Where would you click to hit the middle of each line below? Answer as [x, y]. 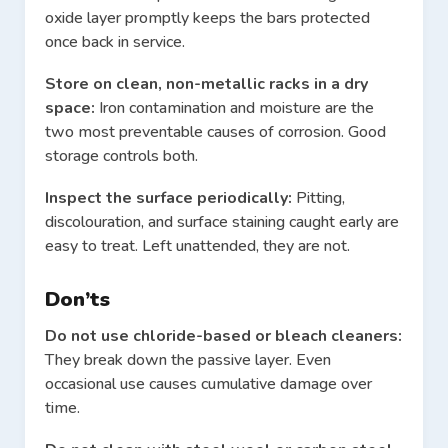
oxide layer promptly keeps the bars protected [207, 18]
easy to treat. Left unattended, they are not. [197, 246]
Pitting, [320, 198]
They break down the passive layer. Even [188, 360]
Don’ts [77, 300]
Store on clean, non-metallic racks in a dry [206, 84]
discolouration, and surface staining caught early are [222, 222]
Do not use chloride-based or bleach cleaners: [223, 336]
